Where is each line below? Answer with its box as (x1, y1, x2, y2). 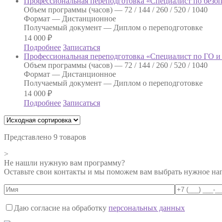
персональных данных (109, 203, 185, 212)
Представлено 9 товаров (4, 132, 86, 141)
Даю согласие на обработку (14, 203, 109, 212)
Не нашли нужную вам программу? (4, 158, 125, 167)
